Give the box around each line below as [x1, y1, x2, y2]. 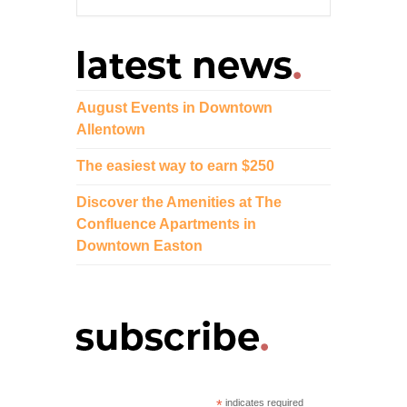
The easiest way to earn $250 [76, 158, 274, 174]
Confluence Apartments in [76, 216, 256, 233]
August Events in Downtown [76, 100, 273, 116]
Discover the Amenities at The [76, 194, 282, 211]
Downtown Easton [76, 238, 203, 254]
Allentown [76, 122, 145, 138]
